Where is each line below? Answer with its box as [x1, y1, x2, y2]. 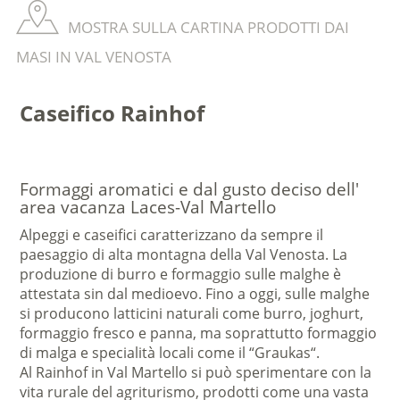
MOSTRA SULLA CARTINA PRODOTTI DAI [67, 17, 349, 37]
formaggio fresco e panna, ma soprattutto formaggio [20, 323, 378, 344]
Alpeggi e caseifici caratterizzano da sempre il [20, 225, 324, 246]
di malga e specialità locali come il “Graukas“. [20, 343, 321, 363]
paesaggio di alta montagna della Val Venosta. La [20, 245, 348, 265]
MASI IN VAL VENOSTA [15, 46, 171, 67]
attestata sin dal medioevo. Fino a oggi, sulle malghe [20, 284, 371, 304]
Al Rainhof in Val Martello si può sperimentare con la [20, 362, 372, 383]
